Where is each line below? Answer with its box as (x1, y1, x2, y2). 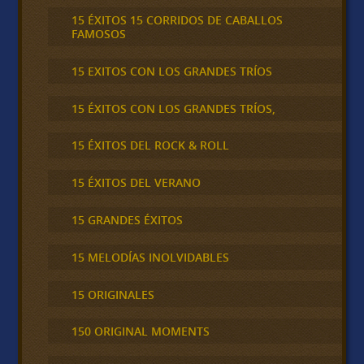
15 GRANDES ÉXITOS (71, 212, 183, 227)
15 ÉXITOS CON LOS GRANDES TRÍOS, (71, 100, 275, 116)
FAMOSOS (71, 26, 126, 42)
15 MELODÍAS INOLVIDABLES (71, 249, 229, 265)
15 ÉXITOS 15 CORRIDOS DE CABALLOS (71, 12, 283, 28)
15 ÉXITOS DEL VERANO (71, 175, 201, 191)
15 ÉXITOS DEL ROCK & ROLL (71, 137, 229, 154)
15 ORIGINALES (71, 286, 154, 302)
